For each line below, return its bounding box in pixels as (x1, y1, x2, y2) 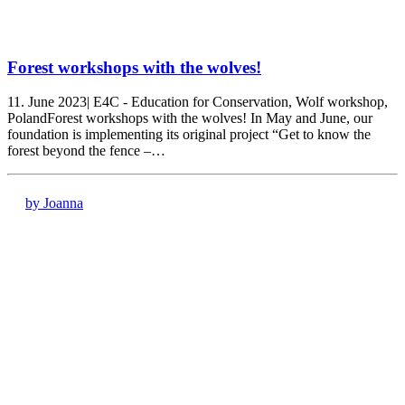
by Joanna (25, 195, 83, 212)
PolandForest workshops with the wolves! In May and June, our (7, 110, 372, 127)
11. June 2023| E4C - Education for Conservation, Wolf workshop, (7, 94, 388, 110)
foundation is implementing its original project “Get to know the (7, 127, 371, 143)
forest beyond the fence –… (7, 143, 165, 159)
